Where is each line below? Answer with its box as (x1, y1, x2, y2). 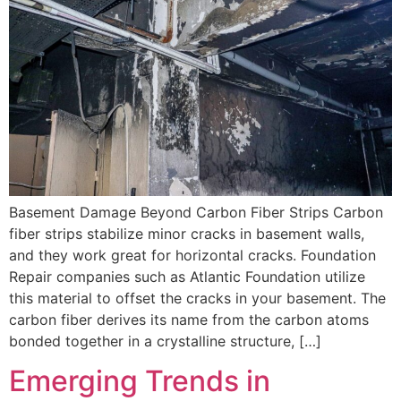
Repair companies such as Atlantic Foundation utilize (9, 267, 365, 286)
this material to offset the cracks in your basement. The (9, 288, 386, 307)
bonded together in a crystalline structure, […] (9, 331, 321, 350)
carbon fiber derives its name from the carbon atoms (9, 310, 369, 328)
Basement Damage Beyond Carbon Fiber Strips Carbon (9, 202, 383, 221)
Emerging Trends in (9, 363, 270, 398)
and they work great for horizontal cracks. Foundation (9, 245, 376, 264)
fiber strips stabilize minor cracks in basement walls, (9, 224, 364, 243)
